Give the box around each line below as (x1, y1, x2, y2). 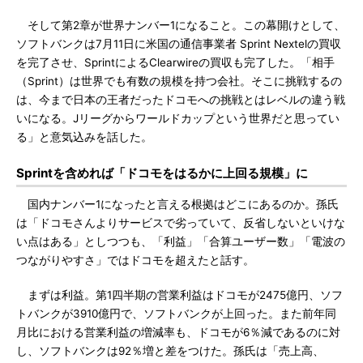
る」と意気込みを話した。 (16, 130, 152, 143)
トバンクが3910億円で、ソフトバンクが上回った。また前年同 (16, 307, 336, 320)
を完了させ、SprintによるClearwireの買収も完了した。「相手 (16, 56, 335, 69)
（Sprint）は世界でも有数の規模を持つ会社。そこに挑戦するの (16, 75, 342, 88)
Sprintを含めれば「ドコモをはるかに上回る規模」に (16, 165, 308, 181)
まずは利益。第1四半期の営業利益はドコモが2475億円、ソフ (16, 288, 343, 301)
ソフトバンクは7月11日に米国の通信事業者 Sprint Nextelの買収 (16, 37, 341, 50)
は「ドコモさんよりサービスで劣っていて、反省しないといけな (16, 216, 345, 229)
